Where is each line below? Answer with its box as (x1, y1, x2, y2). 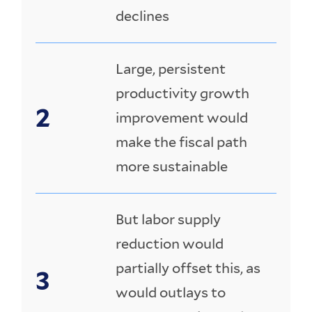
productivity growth (116, 84, 250, 102)
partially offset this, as (116, 259, 261, 276)
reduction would (116, 235, 224, 252)
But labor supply (116, 210, 221, 228)
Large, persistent (116, 60, 226, 77)
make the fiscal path (116, 133, 248, 150)
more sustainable (116, 157, 228, 175)
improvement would (116, 109, 249, 126)
